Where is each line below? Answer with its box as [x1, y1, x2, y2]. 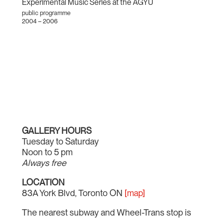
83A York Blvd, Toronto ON [21, 188, 125, 199]
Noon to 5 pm [21, 147, 73, 158]
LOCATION [21, 177, 65, 188]
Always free [21, 158, 66, 168]
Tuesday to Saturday [21, 136, 99, 147]
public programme [21, 9, 71, 17]
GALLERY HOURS [21, 126, 91, 136]
